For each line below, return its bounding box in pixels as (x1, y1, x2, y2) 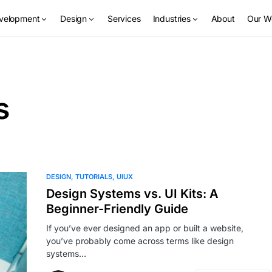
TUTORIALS (75, 172, 112, 181)
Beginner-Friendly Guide (46, 202, 188, 216)
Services (107, 13, 141, 24)
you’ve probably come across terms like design (46, 236, 234, 246)
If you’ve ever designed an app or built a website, (46, 223, 243, 233)
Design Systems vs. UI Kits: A (46, 186, 219, 201)
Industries (152, 13, 191, 24)
